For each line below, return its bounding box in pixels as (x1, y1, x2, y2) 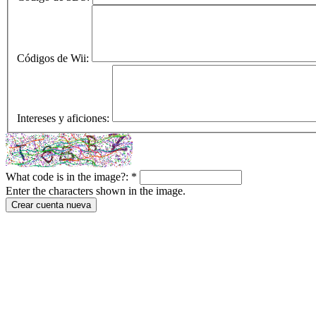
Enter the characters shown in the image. (6, 185, 186, 197)
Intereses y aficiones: (17, 112, 112, 125)
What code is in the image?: (6, 171, 131, 183)
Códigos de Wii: (17, 52, 92, 65)
